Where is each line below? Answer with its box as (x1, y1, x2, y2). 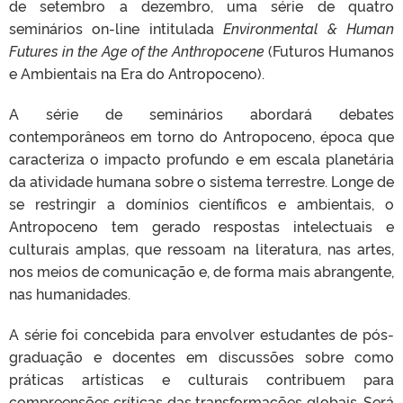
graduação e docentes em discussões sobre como (9, 345, 394, 366)
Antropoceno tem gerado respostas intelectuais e (9, 215, 394, 236)
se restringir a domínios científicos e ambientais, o (9, 193, 394, 213)
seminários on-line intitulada (9, 17, 224, 38)
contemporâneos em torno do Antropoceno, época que (9, 125, 394, 146)
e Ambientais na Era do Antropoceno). (9, 62, 264, 83)
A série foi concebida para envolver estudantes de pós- (9, 323, 394, 344)
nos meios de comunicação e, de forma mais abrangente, (9, 260, 394, 281)
